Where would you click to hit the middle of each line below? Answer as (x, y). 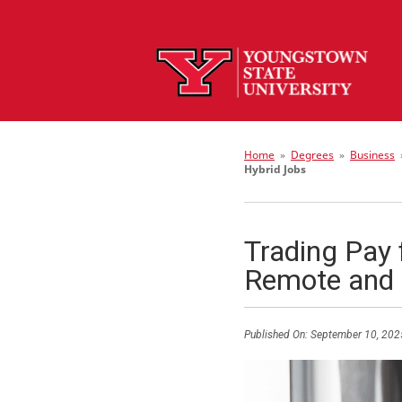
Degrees (312, 155)
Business (372, 155)
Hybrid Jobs (275, 169)
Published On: (276, 335)
